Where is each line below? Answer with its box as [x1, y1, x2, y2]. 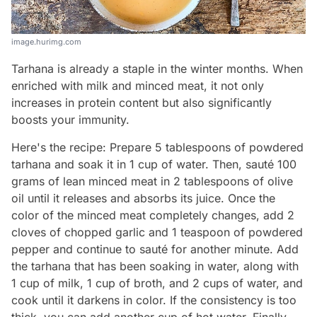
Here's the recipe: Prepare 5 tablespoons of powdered [11, 140, 304, 155]
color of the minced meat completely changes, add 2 [11, 208, 294, 223]
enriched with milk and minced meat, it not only [11, 79, 264, 93]
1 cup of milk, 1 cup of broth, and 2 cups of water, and [11, 276, 303, 291]
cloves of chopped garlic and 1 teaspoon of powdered [11, 225, 303, 240]
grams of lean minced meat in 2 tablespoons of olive [11, 174, 293, 189]
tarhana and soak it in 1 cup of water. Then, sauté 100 [11, 157, 296, 172]
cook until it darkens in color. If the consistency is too [11, 293, 296, 308]
